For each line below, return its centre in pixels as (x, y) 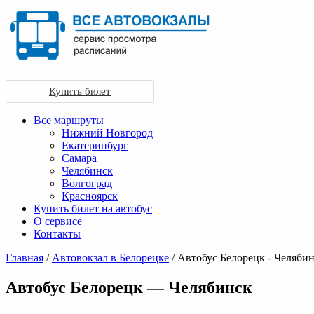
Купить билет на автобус (93, 209)
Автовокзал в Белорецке (110, 258)
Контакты (57, 234)
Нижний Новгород (107, 133)
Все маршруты (69, 120)
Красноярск (90, 196)
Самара (79, 158)
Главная (25, 258)
